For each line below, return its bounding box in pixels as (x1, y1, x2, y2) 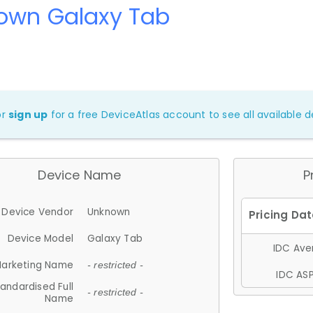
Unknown (87, 205, 131, 219)
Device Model (7, 231, 73, 245)
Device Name (38, 166, 122, 184)
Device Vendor (1, 205, 73, 219)
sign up (8, 107, 48, 122)
